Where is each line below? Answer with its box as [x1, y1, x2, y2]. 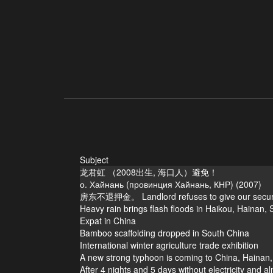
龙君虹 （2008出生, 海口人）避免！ [79, 165, 218, 178]
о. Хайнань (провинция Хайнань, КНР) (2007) [79, 177, 261, 190]
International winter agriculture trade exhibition [79, 238, 258, 251]
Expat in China [79, 214, 136, 227]
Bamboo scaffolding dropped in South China [79, 226, 249, 239]
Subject [79, 153, 108, 166]
